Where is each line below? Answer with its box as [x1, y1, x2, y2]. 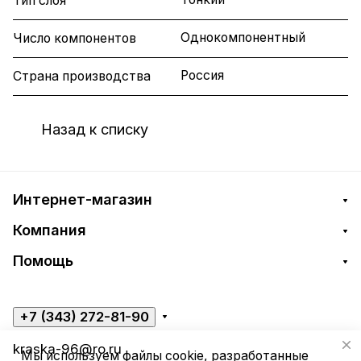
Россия [180, 68, 224, 84]
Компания [13, 222, 86, 239]
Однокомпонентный [180, 30, 305, 46]
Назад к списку [41, 120, 148, 138]
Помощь [13, 252, 73, 269]
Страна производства [13, 68, 151, 85]
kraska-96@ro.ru [13, 341, 122, 357]
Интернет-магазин [13, 191, 152, 208]
